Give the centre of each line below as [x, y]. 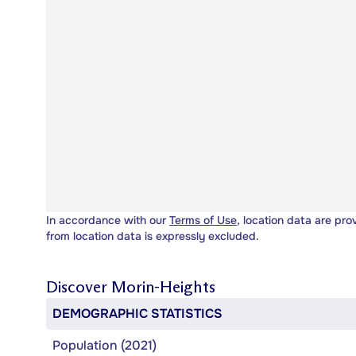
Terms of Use [203, 220]
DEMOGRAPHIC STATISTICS [137, 313]
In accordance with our [108, 220]
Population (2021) [104, 345]
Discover [79, 286]
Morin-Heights [163, 286]
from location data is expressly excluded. [153, 236]
